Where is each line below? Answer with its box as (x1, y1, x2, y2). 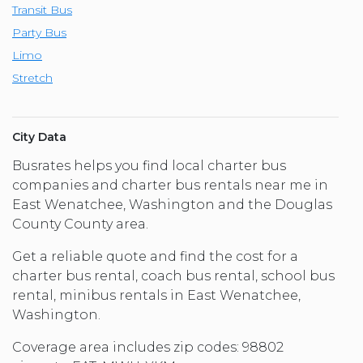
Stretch (12, 70, 53, 86)
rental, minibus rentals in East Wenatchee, (12, 288, 301, 304)
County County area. (12, 216, 148, 233)
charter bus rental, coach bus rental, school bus (12, 268, 335, 284)
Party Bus (12, 25, 66, 41)
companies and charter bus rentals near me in (12, 177, 328, 194)
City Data (12, 130, 66, 145)
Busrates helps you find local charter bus (12, 158, 286, 174)
